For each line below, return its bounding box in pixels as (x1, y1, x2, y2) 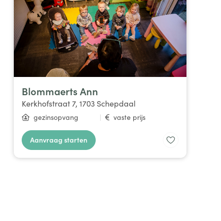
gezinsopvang (34, 112, 79, 122)
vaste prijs (113, 112, 146, 122)
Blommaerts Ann (22, 84, 99, 98)
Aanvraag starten (30, 134, 88, 145)
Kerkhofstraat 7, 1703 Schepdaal (22, 98, 136, 109)
